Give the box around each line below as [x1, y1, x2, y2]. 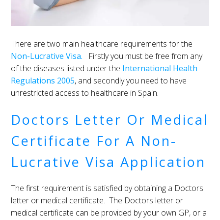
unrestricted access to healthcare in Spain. [11, 87, 159, 98]
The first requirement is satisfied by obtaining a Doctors [11, 182, 204, 193]
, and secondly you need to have [75, 75, 187, 86]
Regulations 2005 [11, 75, 75, 86]
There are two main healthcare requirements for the [11, 38, 193, 49]
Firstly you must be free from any [82, 50, 203, 61]
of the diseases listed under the [11, 62, 123, 74]
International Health [122, 62, 198, 74]
